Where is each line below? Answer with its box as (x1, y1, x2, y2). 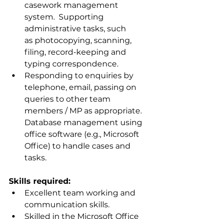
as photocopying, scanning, (24, 36, 133, 45)
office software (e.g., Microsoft (24, 130, 141, 139)
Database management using (24, 118, 144, 127)
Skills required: (9, 176, 70, 186)
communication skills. (24, 200, 109, 209)
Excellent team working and (24, 188, 137, 197)
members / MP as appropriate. (24, 106, 144, 115)
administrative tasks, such (24, 24, 128, 33)
